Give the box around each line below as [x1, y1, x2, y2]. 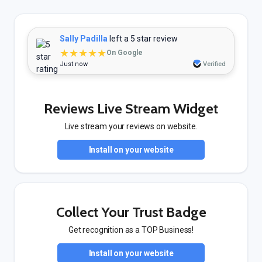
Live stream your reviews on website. [64, 122, 198, 131]
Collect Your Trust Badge [56, 204, 206, 220]
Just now [60, 60, 88, 68]
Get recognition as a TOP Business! [68, 225, 194, 235]
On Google [106, 49, 143, 57]
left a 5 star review [108, 34, 178, 43]
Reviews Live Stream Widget [44, 100, 218, 117]
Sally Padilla [60, 34, 108, 43]
